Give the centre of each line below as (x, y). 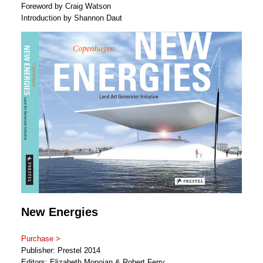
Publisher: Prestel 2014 (61, 251)
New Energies (60, 212)
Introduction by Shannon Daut (72, 18)
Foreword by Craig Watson (66, 6)
